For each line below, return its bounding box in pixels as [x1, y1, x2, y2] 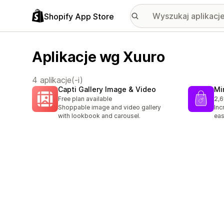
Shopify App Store [44, 11, 114, 21]
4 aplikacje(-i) [32, 75, 83, 85]
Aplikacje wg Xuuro [32, 48, 165, 65]
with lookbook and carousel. [58, 112, 140, 120]
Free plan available [58, 95, 112, 103]
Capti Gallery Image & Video [58, 85, 156, 94]
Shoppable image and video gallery [58, 103, 161, 111]
